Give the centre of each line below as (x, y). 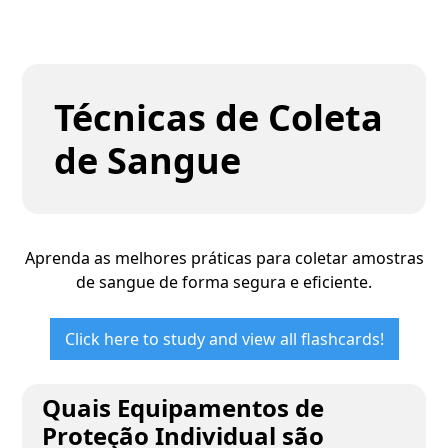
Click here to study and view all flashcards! (224, 339)
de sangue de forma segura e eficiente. (224, 282)
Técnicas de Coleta (219, 117)
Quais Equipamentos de (183, 407)
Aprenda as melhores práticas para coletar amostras (224, 258)
